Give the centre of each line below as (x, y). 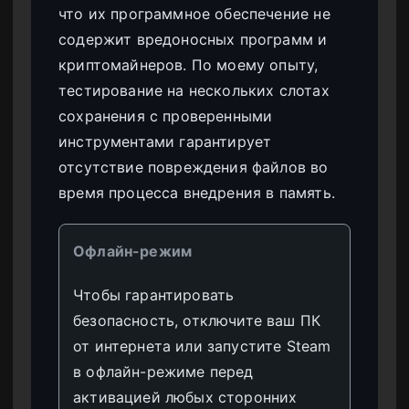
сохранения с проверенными (166, 116)
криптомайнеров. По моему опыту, (189, 65)
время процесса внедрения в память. (197, 193)
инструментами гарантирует (165, 142)
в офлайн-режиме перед (163, 372)
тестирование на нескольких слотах (194, 91)
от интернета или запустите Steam (202, 346)
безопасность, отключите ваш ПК (197, 321)
